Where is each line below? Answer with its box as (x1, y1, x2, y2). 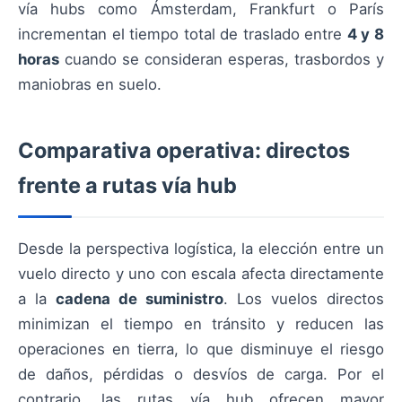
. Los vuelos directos (223, 290, 384, 308)
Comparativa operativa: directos (18, 137, 350, 163)
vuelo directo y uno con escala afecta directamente (18, 265, 384, 283)
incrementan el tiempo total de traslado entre (18, 25, 347, 43)
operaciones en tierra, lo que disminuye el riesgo (18, 340, 384, 358)
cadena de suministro (56, 290, 223, 308)
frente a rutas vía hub (18, 172, 237, 198)
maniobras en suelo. (18, 75, 162, 93)
